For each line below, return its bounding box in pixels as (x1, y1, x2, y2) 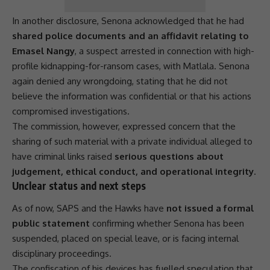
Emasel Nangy (12, 45, 75, 57)
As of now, (12, 202, 57, 215)
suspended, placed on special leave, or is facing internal (12, 233, 239, 245)
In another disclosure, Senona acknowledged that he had (12, 14, 244, 27)
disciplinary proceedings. (12, 248, 111, 260)
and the (79, 202, 115, 215)
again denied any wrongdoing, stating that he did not (12, 75, 228, 87)
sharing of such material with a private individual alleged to (12, 135, 253, 147)
